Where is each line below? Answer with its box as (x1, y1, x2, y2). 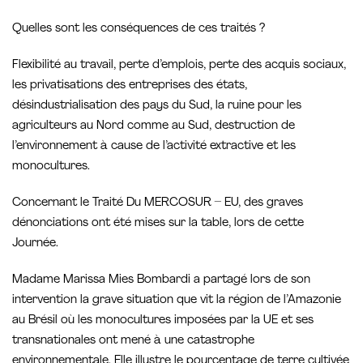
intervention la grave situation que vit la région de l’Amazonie (12, 294, 341, 307)
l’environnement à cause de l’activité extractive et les (12, 139, 296, 152)
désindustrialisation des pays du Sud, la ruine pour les (12, 99, 301, 112)
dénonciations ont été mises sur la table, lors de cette (12, 216, 304, 229)
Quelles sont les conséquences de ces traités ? (12, 22, 265, 35)
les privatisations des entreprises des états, (12, 79, 247, 92)
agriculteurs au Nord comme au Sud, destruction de (12, 119, 295, 132)
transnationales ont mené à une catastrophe (12, 335, 254, 348)
